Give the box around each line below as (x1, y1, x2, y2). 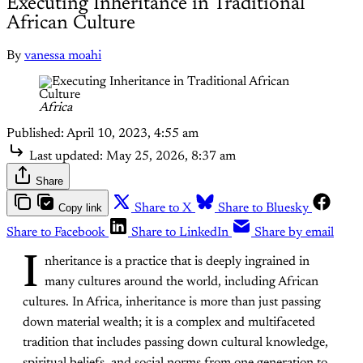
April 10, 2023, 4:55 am (66, 127, 199, 141)
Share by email (254, 226, 334, 240)
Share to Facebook (6, 226, 105, 240)
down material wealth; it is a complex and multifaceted (23, 316, 315, 330)
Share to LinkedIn (131, 226, 228, 240)
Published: (6, 127, 64, 141)
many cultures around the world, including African (45, 275, 318, 289)
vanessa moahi (24, 49, 101, 63)
